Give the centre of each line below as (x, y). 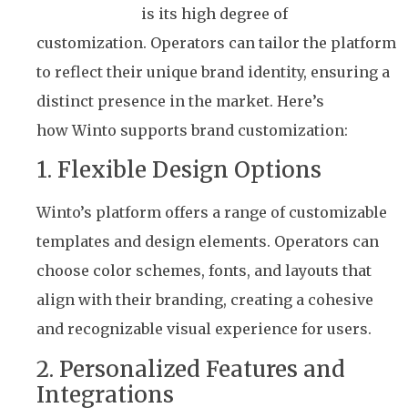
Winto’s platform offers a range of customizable (212, 213)
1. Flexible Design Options (179, 170)
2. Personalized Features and (191, 369)
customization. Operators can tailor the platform (216, 42)
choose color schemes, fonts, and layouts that (204, 271)
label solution (87, 13)
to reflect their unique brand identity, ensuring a (213, 71)
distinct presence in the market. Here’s (180, 101)
